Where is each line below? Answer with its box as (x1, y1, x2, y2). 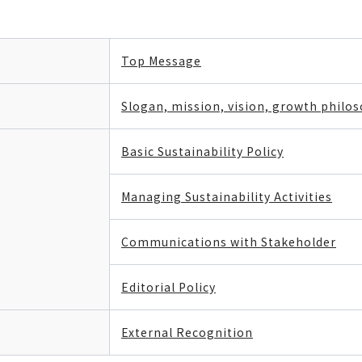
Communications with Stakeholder (121, 234, 336, 250)
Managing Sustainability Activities (121, 188, 332, 204)
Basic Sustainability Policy (121, 143, 284, 159)
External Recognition (121, 324, 253, 340)
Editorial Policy (121, 279, 216, 295)
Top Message (121, 53, 201, 69)
